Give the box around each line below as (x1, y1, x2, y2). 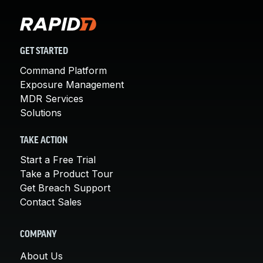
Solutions (20, 106, 62, 119)
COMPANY (20, 230, 57, 240)
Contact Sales (20, 195, 82, 208)
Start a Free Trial (20, 153, 96, 166)
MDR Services (20, 92, 83, 104)
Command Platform (20, 64, 107, 76)
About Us (20, 249, 63, 262)
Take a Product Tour (20, 167, 113, 180)
